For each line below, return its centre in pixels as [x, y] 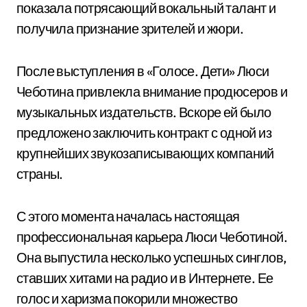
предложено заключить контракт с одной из [144, 133]
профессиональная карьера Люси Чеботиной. [152, 237]
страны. [40, 174]
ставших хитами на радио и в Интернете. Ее [145, 278]
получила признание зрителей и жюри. [130, 28]
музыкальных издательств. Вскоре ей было [144, 112]
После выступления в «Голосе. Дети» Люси [143, 71]
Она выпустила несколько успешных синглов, [152, 257]
